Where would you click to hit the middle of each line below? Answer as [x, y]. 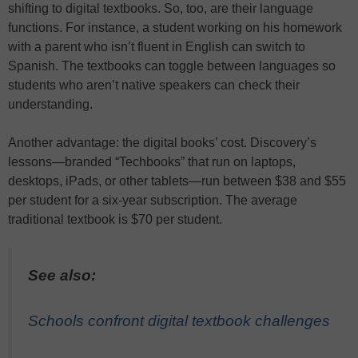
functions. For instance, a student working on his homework [175, 28]
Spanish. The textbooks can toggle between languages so [172, 66]
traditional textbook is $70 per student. [115, 219]
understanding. [50, 104]
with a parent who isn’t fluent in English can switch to [157, 47]
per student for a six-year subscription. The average [153, 200]
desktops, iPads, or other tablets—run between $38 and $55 [177, 181]
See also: [62, 275]
